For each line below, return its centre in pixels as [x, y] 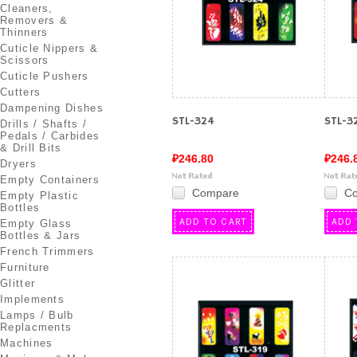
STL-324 [193, 121]
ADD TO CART [214, 222]
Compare [216, 193]
